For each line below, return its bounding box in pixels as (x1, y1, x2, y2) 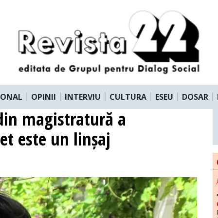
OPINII (31, 91, 56, 102)
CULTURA (109, 91, 146, 102)
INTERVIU (65, 91, 101, 102)
